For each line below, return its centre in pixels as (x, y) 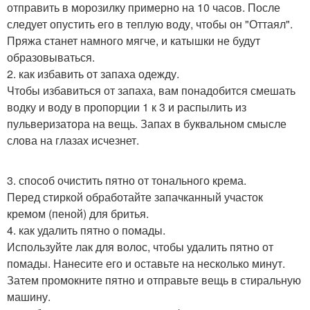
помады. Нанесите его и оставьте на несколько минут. (146, 263)
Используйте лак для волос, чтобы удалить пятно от (140, 247)
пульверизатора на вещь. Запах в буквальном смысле (147, 124)
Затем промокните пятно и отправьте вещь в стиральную (154, 280)
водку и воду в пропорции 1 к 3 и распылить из (127, 107)
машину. (29, 297)
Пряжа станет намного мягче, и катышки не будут (134, 40)
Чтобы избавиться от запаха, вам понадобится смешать (151, 90)
